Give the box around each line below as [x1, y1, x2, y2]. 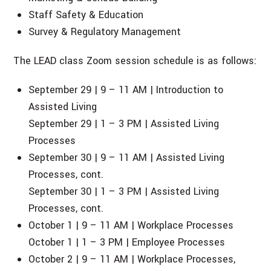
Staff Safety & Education [28, 7, 144, 22]
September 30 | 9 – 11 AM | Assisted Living [28, 150, 225, 165]
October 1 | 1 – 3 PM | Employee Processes [28, 235, 226, 249]
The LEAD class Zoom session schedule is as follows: [13, 53, 257, 68]
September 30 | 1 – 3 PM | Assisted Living [28, 184, 220, 198]
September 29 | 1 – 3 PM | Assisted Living [28, 116, 220, 131]
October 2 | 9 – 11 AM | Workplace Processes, [28, 252, 236, 266]
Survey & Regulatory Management [28, 24, 181, 39]
